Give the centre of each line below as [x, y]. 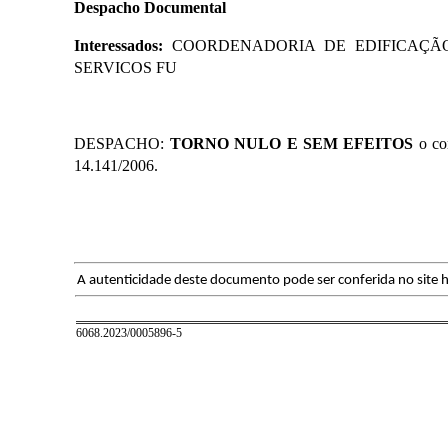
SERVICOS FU [126, 67]
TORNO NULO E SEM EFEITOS [291, 143]
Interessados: [123, 45]
